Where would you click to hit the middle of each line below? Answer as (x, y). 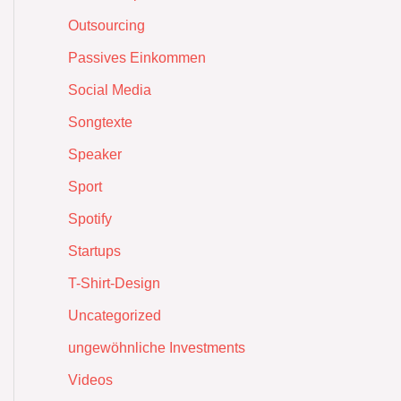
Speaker (95, 154)
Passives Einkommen (137, 57)
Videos (90, 380)
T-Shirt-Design (114, 283)
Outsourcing (107, 25)
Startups (94, 251)
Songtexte (100, 122)
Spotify (90, 218)
